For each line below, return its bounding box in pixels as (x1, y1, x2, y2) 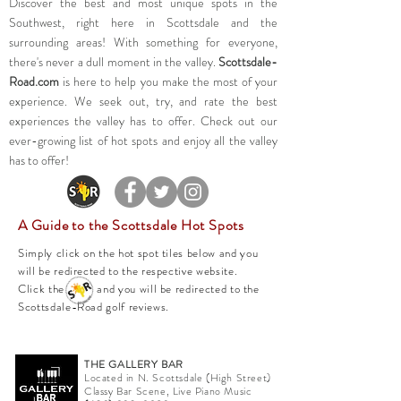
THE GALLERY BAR (84, 356, 183, 373)
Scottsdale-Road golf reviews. (18, 298, 169, 316)
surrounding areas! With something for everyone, (9, 33, 277, 52)
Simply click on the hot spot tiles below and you (18, 244, 259, 262)
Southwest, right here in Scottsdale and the (9, 13, 277, 32)
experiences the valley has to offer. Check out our (9, 112, 277, 131)
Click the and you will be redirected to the (18, 280, 260, 298)
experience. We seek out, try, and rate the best (9, 92, 277, 111)
